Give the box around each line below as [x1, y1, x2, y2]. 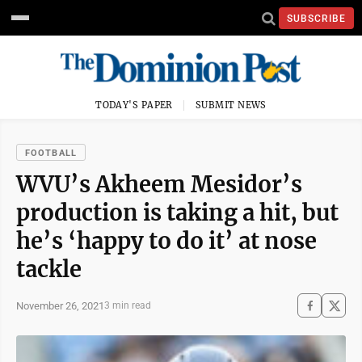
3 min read [104, 300, 151, 311]
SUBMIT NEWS [196, 99, 267, 111]
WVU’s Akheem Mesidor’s [16, 170, 302, 198]
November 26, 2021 [16, 299, 104, 312]
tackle [16, 255, 82, 283]
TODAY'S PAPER [95, 99, 173, 111]
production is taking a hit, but [16, 199, 339, 226]
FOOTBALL [25, 148, 77, 158]
